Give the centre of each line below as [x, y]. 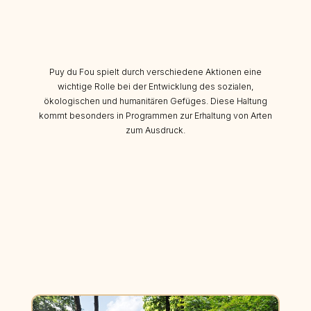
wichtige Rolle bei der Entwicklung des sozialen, [155, 86]
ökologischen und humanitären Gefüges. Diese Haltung [155, 101]
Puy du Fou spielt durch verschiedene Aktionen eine [155, 72]
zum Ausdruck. [155, 130]
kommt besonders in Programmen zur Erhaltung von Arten [155, 115]
